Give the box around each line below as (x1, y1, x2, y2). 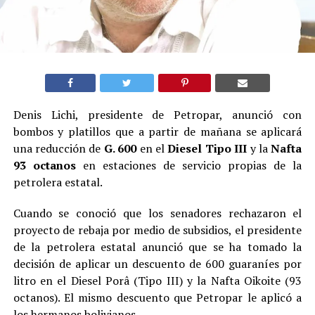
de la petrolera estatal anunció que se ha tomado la (13, 239, 302, 255)
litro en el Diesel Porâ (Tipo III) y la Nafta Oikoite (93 (13, 273, 302, 289)
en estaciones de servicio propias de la (82, 157, 302, 174)
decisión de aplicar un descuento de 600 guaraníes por (13, 256, 302, 272)
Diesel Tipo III (167, 141, 247, 157)
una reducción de (13, 141, 104, 157)
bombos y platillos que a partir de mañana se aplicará (13, 124, 302, 140)
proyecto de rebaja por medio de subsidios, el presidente (13, 222, 302, 238)
